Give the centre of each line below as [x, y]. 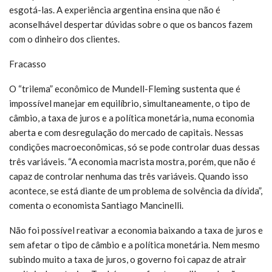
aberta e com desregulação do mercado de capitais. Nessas [126, 132]
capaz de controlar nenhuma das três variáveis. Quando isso [129, 176]
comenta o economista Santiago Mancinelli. [96, 205]
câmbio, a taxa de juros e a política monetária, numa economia [132, 117]
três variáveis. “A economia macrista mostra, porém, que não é [132, 161]
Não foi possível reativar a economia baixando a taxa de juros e [136, 230]
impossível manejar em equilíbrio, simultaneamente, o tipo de [130, 103]
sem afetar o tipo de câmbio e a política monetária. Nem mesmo [134, 244]
